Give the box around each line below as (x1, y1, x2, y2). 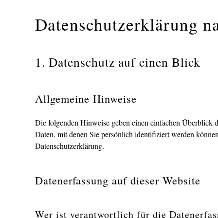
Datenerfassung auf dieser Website (35, 173, 200, 187)
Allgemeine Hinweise (35, 91, 137, 106)
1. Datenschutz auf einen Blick (35, 54, 200, 70)
